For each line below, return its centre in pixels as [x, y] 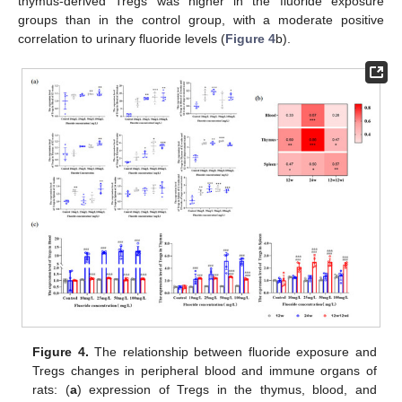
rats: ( [51, 389]
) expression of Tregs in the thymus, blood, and [227, 389]
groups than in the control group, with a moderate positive [201, 20]
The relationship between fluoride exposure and [232, 351]
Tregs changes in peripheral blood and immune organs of [205, 370]
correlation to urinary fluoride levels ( [122, 39]
